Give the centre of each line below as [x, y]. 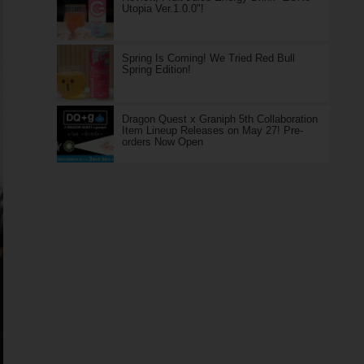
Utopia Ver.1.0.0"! [162, 9]
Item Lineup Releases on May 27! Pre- [212, 130]
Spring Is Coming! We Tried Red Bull [208, 58]
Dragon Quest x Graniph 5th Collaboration [219, 119]
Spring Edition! [156, 69]
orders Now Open [162, 142]
